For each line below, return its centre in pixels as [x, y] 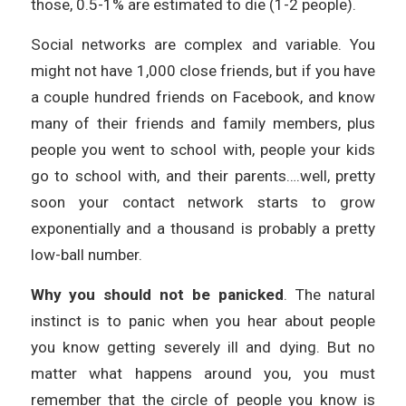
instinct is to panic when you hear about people [203, 320]
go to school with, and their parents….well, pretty [203, 175]
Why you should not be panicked [157, 294]
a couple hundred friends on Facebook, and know [203, 97]
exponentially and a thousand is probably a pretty [203, 228]
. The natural [329, 294]
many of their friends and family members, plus [203, 123]
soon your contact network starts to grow [203, 202]
